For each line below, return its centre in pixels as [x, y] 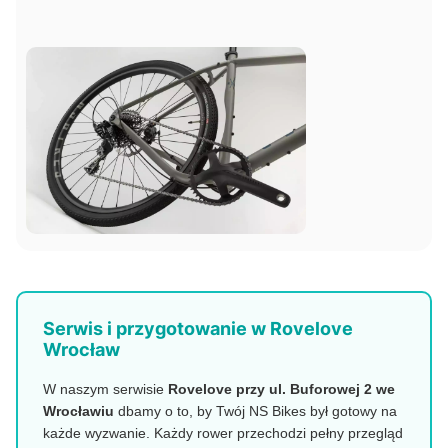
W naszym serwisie [105, 389]
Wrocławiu [78, 411]
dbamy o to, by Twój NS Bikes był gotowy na [255, 411]
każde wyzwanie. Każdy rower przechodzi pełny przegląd [223, 433]
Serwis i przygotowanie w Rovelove [198, 329]
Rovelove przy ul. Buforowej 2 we [281, 389]
